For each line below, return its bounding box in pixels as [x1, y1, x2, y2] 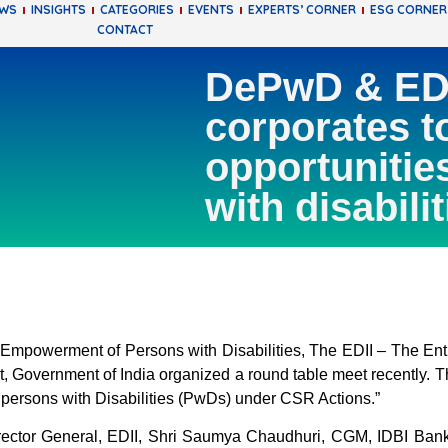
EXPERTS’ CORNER [247, 2, 356, 18]
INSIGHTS [30, 2, 86, 18]
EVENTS [187, 2, 234, 18]
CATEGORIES [99, 2, 174, 18]
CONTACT [97, 22, 154, 38]
